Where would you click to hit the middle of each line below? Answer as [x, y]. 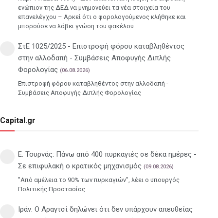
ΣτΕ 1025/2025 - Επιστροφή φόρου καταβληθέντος [101, 46]
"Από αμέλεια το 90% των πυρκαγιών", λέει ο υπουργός [99, 180]
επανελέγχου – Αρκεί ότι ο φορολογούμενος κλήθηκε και [102, 17]
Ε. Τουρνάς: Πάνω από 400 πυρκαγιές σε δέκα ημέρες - [107, 154]
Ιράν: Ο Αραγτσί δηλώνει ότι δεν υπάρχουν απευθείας [105, 209]
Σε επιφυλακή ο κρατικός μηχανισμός [80, 166]
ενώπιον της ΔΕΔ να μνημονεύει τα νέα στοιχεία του [94, 7]
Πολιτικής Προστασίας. [52, 189]
